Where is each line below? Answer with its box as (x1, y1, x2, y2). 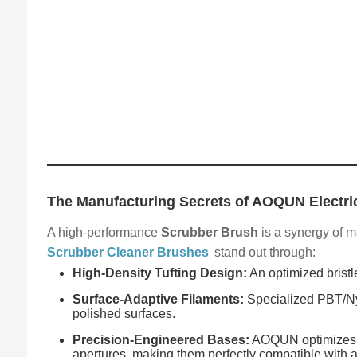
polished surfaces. (73, 306, 176, 320)
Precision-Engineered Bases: (73, 332, 250, 347)
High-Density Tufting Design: (73, 265, 248, 280)
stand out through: (211, 245, 316, 259)
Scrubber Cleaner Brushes (47, 245, 210, 259)
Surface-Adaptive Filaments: (73, 292, 245, 306)
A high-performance (47, 225, 162, 239)
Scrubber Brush (161, 225, 259, 239)
